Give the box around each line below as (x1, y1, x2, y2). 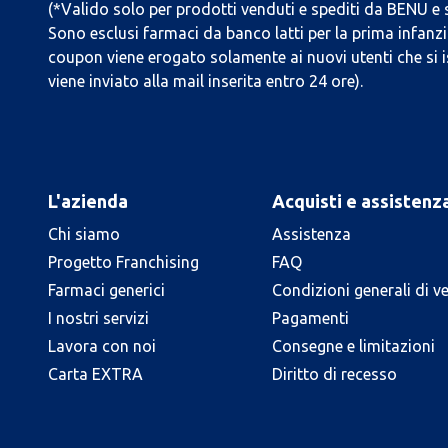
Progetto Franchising (48, 253, 199, 271)
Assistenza (272, 225, 351, 243)
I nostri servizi (48, 309, 149, 327)
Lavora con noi (48, 337, 156, 355)
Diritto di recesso (272, 365, 397, 383)
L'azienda (48, 191, 128, 211)
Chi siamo (48, 225, 120, 243)
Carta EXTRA (48, 365, 143, 383)
